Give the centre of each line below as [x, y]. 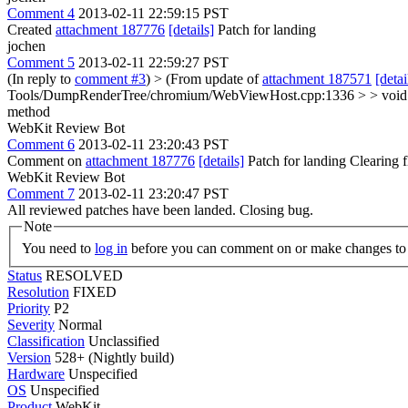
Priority [29, 308]
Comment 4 [41, 13]
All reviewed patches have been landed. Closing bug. [160, 210]
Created [31, 30]
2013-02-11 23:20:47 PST [153, 194]
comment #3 [110, 79]
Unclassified [124, 341]
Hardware [36, 373]
